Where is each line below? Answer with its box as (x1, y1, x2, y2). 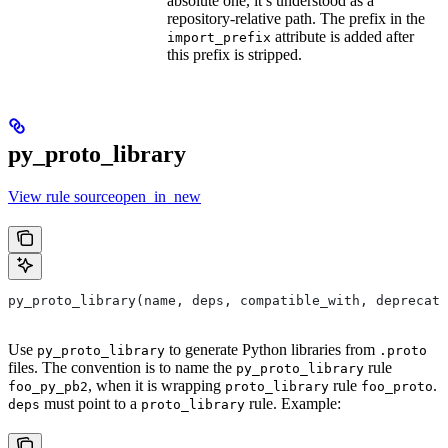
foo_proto (361, 378, 433, 394)
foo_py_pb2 (8, 378, 88, 394)
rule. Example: (245, 394, 341, 412)
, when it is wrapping (88, 376, 225, 394)
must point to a (40, 394, 141, 412)
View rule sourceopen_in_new (8, 187, 201, 205)
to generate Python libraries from (165, 340, 379, 358)
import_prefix (167, 29, 271, 45)
